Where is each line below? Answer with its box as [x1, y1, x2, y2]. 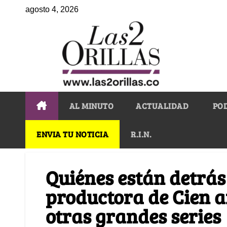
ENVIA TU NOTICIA [36, 128, 108, 139]
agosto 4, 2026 [25, 5, 79, 14]
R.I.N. [131, 128, 152, 139]
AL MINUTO [69, 100, 113, 111]
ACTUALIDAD [136, 100, 188, 111]
